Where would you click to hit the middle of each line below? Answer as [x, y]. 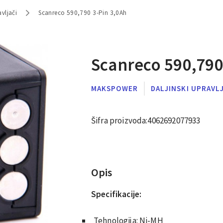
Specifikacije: [116, 194]
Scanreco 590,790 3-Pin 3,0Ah [83, 12]
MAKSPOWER [114, 88]
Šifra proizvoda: [119, 120]
